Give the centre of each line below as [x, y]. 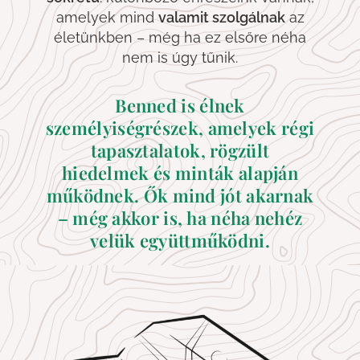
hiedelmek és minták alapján [180, 172]
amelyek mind [107, 18]
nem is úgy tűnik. [180, 58]
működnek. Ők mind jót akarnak [180, 195]
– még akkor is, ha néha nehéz [180, 217]
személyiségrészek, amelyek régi [180, 127]
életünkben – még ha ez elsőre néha [180, 38]
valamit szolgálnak [221, 18]
